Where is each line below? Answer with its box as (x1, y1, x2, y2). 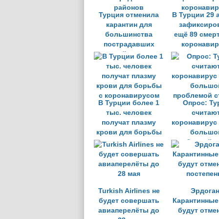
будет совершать (98, 197, 159, 204)
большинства (105, 31, 153, 38)
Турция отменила (99, 11, 159, 19)
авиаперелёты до (98, 207, 159, 214)
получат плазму (102, 119, 156, 126)
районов (114, 50, 144, 58)
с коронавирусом (98, 138, 159, 146)
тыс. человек (106, 109, 152, 116)
